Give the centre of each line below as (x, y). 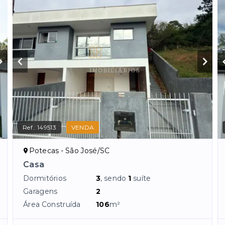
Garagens (40, 192)
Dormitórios (45, 179)
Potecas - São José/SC (69, 151)
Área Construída (52, 205)
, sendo (115, 179)
